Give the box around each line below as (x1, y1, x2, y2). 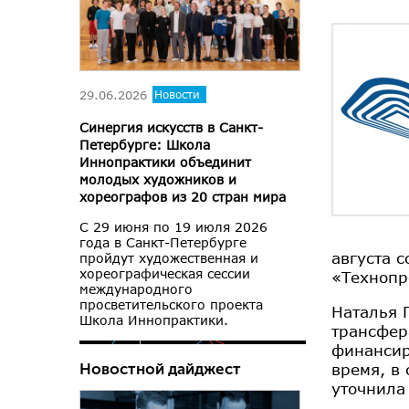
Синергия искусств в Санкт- (79, 120, 263, 136)
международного (79, 281, 193, 298)
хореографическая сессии (79, 266, 250, 282)
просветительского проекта (79, 297, 263, 313)
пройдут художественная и (79, 250, 258, 267)
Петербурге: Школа (79, 137, 210, 153)
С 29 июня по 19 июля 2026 (79, 219, 267, 236)
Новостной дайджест (79, 360, 241, 379)
